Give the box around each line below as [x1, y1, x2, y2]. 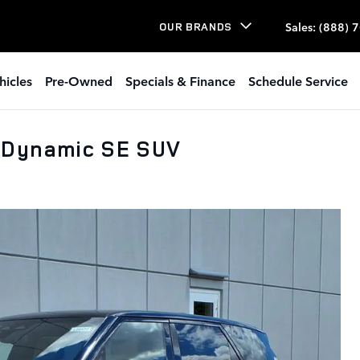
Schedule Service [248, 72, 348, 89]
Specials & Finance [125, 72, 235, 89]
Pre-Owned [45, 72, 112, 89]
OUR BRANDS [159, 18, 232, 34]
